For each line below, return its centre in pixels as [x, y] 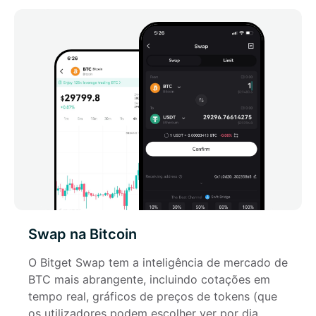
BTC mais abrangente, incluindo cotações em [149, 279]
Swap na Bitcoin [83, 234]
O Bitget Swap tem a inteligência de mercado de [158, 262]
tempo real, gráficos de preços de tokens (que [153, 296]
